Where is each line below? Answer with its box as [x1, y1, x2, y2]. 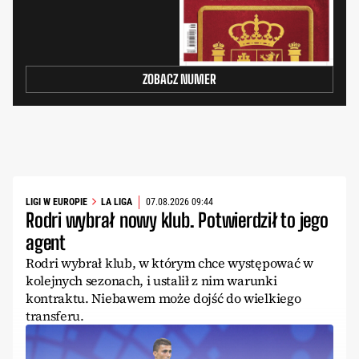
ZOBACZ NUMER [143, 71, 216, 87]
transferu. [26, 306, 84, 325]
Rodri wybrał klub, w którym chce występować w [26, 253, 313, 272]
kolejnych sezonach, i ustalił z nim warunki [26, 271, 277, 289]
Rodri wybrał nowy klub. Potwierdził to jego [26, 208, 329, 232]
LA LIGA [101, 196, 132, 208]
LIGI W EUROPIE [26, 196, 87, 208]
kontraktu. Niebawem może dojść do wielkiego [26, 288, 301, 307]
